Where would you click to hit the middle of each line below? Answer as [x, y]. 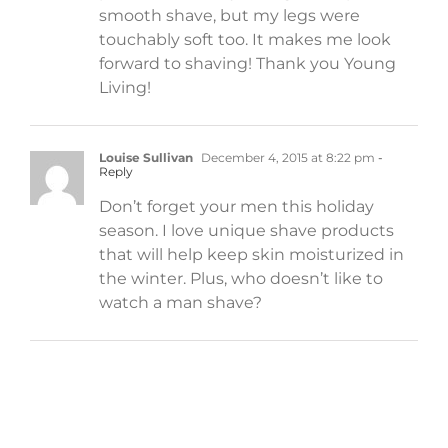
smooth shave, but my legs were [229, 15]
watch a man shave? [180, 302]
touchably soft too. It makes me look [245, 39]
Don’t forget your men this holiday [236, 206]
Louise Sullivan [146, 157]
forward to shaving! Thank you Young [247, 63]
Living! [125, 87]
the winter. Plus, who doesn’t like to [241, 278]
